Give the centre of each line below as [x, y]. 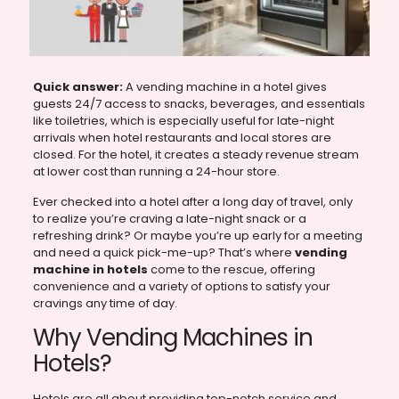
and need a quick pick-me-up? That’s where [163, 253]
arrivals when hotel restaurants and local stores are [182, 138]
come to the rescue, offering [231, 270]
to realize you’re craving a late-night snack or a [169, 219]
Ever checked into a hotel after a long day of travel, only [192, 202]
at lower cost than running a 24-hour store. [156, 172]
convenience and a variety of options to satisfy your [181, 287]
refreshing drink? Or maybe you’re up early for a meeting [197, 236]
